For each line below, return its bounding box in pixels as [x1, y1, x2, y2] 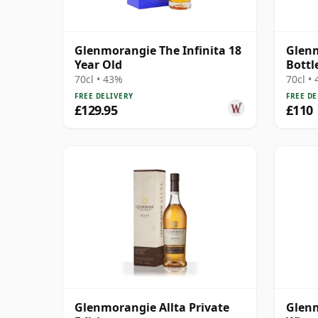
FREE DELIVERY [75, 90, 133, 101]
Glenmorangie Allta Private [75, 299, 229, 315]
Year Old [75, 56, 122, 72]
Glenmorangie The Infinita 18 [75, 42, 241, 58]
